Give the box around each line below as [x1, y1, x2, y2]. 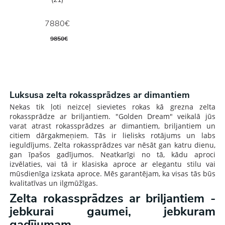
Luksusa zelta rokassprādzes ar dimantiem [10, 88, 190, 101]
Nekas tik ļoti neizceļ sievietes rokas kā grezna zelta [10, 101, 215, 111]
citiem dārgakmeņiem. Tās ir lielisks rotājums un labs [10, 130, 215, 140]
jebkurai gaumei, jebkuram [10, 203, 215, 219]
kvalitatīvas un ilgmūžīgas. [10, 178, 98, 188]
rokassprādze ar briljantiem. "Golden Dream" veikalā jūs [10, 111, 215, 121]
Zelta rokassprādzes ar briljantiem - [10, 190, 215, 206]
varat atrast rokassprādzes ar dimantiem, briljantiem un [10, 121, 215, 131]
